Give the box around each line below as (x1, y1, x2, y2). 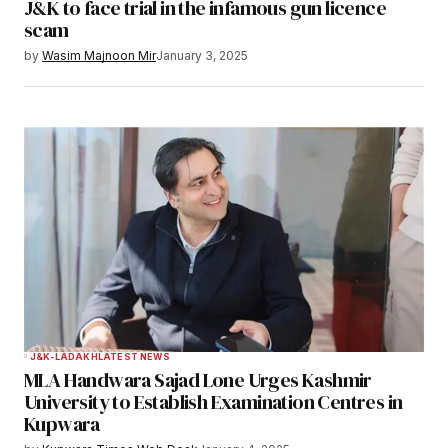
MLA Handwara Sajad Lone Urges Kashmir (24, 366, 372, 395)
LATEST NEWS (97, 351, 170, 363)
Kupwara (24, 410, 100, 439)
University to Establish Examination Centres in (24, 388, 403, 417)
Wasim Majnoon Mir (42, 48, 156, 64)
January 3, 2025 (156, 48, 248, 64)
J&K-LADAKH (30, 351, 98, 363)
